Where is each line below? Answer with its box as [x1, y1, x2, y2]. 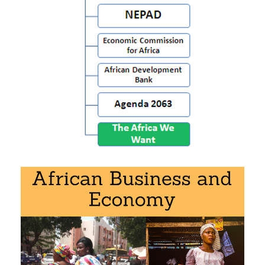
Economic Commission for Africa [29, 11, 182, 24]
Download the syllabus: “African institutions [2, 76, 203, 89]
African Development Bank [29, 30, 154, 43]
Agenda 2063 [29, 49, 91, 62]
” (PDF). [203, 76, 243, 89]
